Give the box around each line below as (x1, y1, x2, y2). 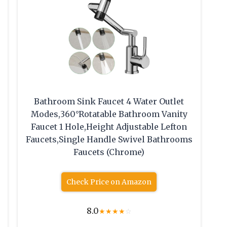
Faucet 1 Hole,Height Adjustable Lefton (31, 122, 187, 132)
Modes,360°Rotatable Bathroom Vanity (30, 109, 187, 120)
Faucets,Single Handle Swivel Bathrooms (25, 134, 193, 145)
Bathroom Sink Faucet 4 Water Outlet (34, 96, 184, 107)
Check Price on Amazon (66, 177, 152, 187)
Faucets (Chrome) (73, 147, 145, 158)
